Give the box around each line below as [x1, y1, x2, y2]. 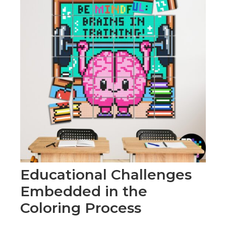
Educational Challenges [20, 166, 192, 184]
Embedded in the [20, 183, 147, 200]
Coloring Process [20, 199, 141, 217]
